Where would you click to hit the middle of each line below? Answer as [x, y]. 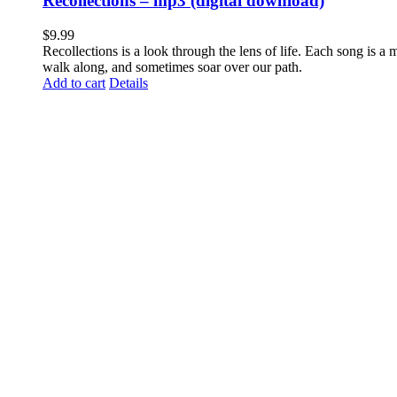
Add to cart [74, 82]
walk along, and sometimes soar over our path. [172, 66]
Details [128, 82]
